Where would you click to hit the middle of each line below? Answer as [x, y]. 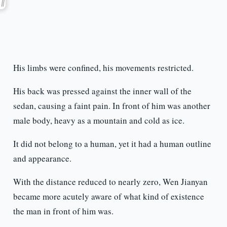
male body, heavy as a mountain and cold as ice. [99, 121]
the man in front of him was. [63, 211]
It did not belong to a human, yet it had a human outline [112, 144]
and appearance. [42, 159]
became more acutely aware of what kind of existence [108, 197]
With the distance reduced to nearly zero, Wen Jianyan [110, 182]
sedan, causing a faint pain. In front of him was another [111, 106]
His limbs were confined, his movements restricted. [103, 68]
